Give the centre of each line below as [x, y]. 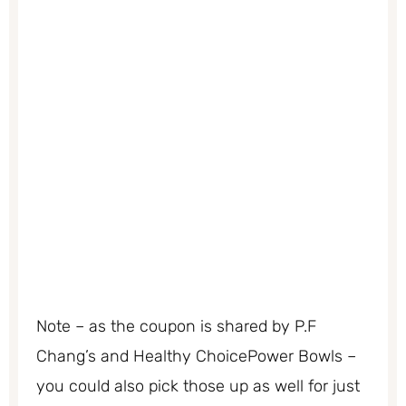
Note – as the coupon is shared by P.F [176, 326]
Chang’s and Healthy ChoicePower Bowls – [196, 356]
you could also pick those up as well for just [198, 386]
